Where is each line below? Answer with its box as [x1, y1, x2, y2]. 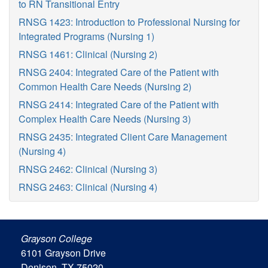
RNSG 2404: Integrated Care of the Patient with [19, 65, 219, 79]
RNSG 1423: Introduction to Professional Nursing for [19, 15, 240, 29]
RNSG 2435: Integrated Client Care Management [19, 130, 227, 144]
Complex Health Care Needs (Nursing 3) [19, 112, 191, 126]
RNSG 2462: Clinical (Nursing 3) [19, 162, 157, 176]
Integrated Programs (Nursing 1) [19, 29, 154, 43]
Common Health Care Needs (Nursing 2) [19, 80, 191, 93]
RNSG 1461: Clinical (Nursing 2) [19, 47, 157, 61]
